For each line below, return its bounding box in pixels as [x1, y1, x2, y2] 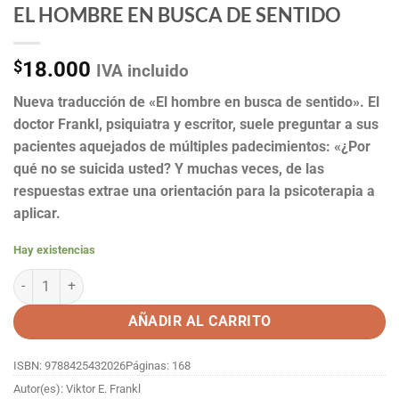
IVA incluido [96, 60, 189, 81]
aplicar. [13, 204, 61, 222]
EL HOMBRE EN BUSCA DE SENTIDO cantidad [12, 270, 268, 286]
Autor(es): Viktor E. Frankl [13, 382, 141, 396]
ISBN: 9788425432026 [13, 359, 126, 373]
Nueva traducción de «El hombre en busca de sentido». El [13, 93, 379, 110]
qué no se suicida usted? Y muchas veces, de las [13, 159, 324, 177]
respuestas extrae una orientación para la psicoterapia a [13, 182, 375, 199]
